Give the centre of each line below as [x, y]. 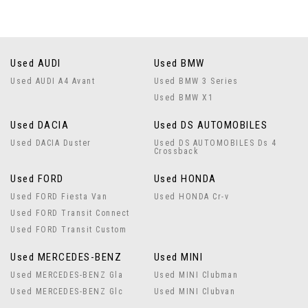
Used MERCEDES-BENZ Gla [67, 275]
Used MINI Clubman [196, 275]
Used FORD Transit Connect [70, 213]
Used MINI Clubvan [195, 291]
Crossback [176, 151]
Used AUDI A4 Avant [53, 81]
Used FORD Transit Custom [68, 230]
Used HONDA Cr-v [191, 197]
